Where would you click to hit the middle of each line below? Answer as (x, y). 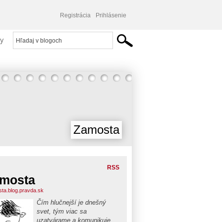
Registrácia (75, 15)
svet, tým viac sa (62, 211)
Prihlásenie (111, 15)
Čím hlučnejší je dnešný (71, 202)
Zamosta (96, 130)
